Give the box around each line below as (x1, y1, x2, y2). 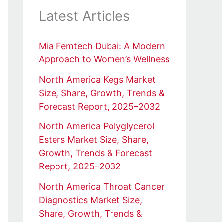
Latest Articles (39, 8, 130, 24)
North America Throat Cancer (39, 181, 165, 192)
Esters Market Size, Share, (39, 134, 149, 145)
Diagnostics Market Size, (39, 194, 142, 205)
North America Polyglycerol (39, 121, 154, 132)
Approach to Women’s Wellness (39, 54, 169, 65)
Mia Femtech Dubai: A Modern (39, 41, 165, 52)
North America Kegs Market (39, 74, 156, 85)
